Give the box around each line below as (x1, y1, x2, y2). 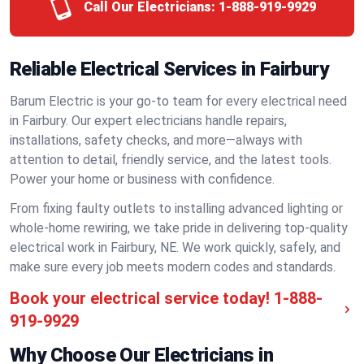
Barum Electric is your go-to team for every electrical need (10, 93, 347, 109)
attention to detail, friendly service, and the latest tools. (10, 152, 331, 167)
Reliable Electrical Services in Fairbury (10, 58, 328, 80)
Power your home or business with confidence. (10, 171, 275, 187)
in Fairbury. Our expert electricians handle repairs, (10, 113, 287, 128)
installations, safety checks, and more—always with (10, 132, 302, 148)
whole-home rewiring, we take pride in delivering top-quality (10, 220, 348, 236)
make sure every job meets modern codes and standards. (10, 259, 336, 275)
